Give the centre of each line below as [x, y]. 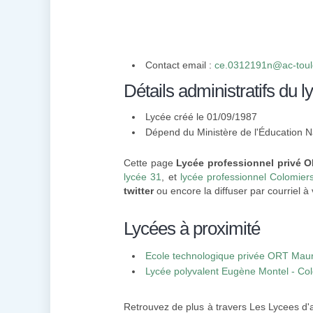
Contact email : [180, 65]
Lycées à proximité [192, 228]
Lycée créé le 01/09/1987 [201, 117]
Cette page [150, 163]
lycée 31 [143, 177]
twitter [139, 191]
